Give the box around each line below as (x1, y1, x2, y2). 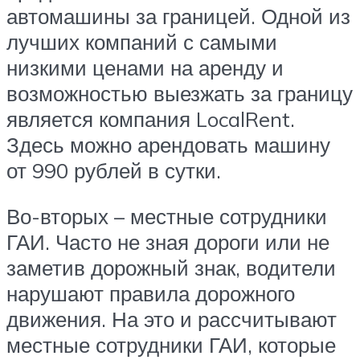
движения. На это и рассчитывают (6, 306, 337, 333)
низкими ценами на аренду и (6, 54, 284, 80)
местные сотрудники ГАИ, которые (6, 332, 336, 358)
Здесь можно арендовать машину (6, 131, 330, 157)
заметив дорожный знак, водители (6, 255, 336, 281)
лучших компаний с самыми (6, 28, 277, 55)
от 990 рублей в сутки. (6, 157, 221, 183)
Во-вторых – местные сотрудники (6, 203, 327, 230)
